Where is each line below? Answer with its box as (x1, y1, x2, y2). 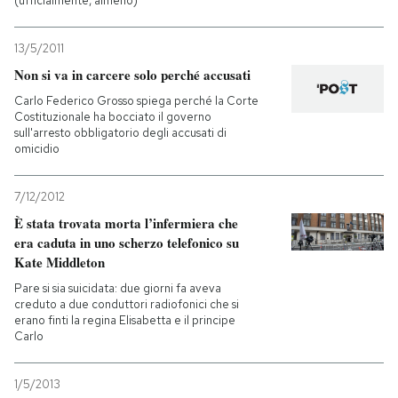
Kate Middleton (14, 251, 105, 272)
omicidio (14, 140, 60, 156)
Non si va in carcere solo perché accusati (14, 64, 251, 84)
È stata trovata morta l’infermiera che (14, 212, 238, 233)
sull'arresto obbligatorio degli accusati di (14, 124, 227, 140)
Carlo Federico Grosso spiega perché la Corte (14, 92, 259, 108)
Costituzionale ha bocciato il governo (14, 108, 211, 124)
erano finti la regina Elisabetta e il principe (14, 312, 235, 328)
